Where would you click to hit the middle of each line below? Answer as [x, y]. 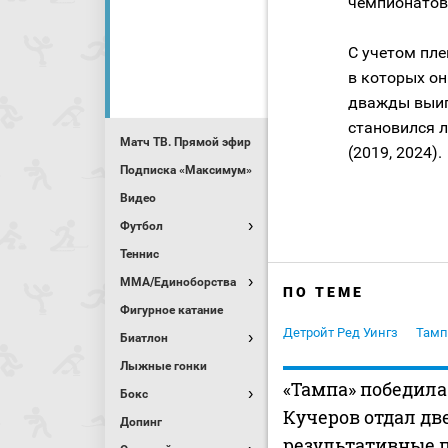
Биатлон [144, 338]
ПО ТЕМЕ [323, 292]
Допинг [141, 422]
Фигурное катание [171, 310]
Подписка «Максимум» [186, 170]
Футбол [141, 226]
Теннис [139, 254]
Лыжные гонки [163, 366]
